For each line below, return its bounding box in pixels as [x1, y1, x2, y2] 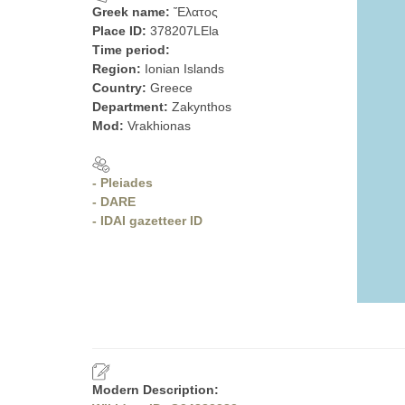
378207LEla [150, 24, 219, 38]
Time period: [92, 42, 170, 57]
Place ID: [92, 24, 150, 38]
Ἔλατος [174, 5, 218, 19]
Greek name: [92, 5, 174, 19]
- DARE [92, 194, 136, 209]
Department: [92, 99, 172, 114]
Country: [92, 80, 150, 95]
